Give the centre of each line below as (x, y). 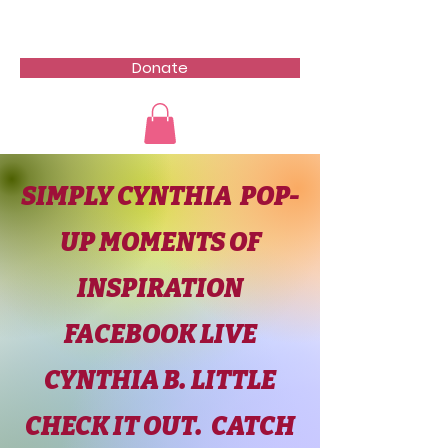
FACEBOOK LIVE (160, 334)
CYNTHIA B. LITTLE (160, 380)
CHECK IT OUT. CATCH (160, 426)
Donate (160, 67)
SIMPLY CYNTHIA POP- (160, 196)
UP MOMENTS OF (160, 242)
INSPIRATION (160, 288)
